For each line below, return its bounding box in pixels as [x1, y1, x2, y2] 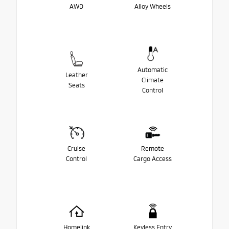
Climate [142, 76, 164, 84]
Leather [65, 71, 88, 79]
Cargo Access [133, 155, 172, 163]
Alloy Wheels [134, 3, 171, 10]
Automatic [138, 66, 168, 74]
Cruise [67, 145, 85, 152]
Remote [141, 145, 164, 152]
